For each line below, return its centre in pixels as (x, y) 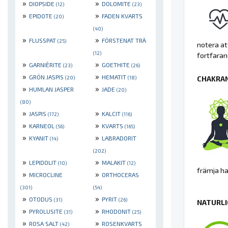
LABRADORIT (119, 138)
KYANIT (39, 138)
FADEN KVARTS (122, 16)
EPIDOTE (41, 16)
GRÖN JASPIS (47, 77)
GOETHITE (117, 65)
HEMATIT (115, 77)
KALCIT (112, 114)
